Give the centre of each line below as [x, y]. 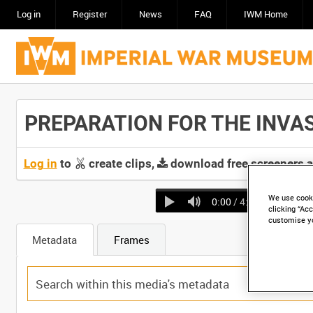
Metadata [54, 240]
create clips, [121, 163]
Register [89, 14]
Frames [131, 240]
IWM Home [265, 14]
